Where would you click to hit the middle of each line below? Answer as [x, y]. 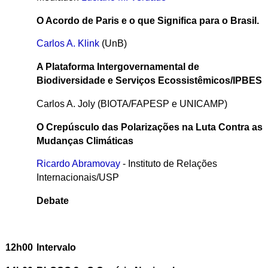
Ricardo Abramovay [78, 164]
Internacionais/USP [77, 178]
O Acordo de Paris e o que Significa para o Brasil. [147, 20]
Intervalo [56, 247]
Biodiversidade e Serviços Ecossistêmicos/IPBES [149, 81]
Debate [52, 201]
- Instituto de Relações [168, 164]
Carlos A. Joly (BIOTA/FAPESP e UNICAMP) [132, 103]
